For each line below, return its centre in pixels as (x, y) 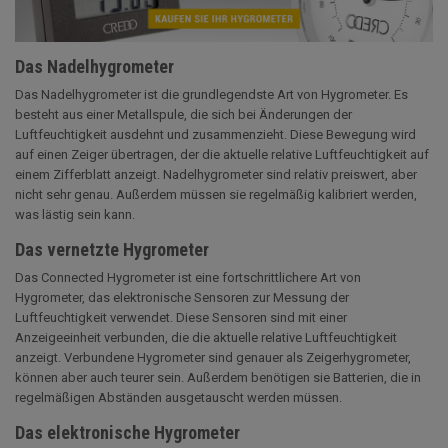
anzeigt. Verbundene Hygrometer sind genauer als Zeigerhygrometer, (213, 357)
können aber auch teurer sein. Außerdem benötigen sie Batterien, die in (218, 377)
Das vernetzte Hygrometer (112, 249)
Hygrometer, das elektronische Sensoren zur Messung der (182, 297)
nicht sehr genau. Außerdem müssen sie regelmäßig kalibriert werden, (216, 194)
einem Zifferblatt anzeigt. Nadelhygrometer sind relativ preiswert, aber (216, 174)
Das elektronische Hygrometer (127, 432)
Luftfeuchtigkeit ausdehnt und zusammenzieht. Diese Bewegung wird (215, 134)
